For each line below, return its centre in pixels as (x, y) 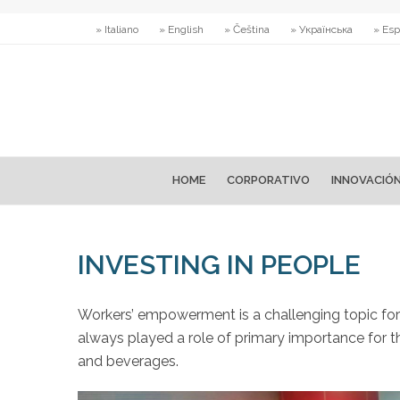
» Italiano (117, 29)
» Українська (321, 29)
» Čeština (247, 29)
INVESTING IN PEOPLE (220, 265)
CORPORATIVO (268, 180)
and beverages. (129, 361)
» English (181, 29)
